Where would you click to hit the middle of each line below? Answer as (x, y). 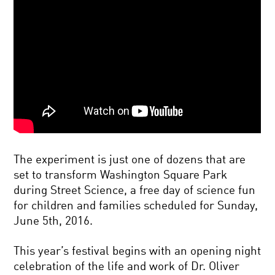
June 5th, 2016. (53, 222)
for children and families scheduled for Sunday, (136, 206)
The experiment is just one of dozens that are (130, 160)
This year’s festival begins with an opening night (137, 252)
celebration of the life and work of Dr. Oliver (127, 267)
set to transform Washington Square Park (121, 176)
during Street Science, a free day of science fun (135, 191)
